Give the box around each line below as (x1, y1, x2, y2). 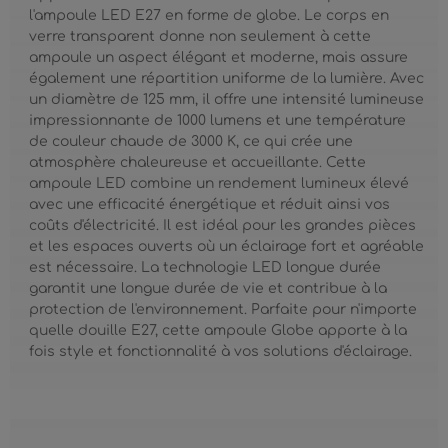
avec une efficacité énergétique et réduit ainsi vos (29, 196, 391, 212)
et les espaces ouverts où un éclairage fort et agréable (29, 238, 425, 254)
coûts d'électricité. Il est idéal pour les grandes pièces (29, 217, 417, 233)
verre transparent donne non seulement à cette (29, 28, 372, 44)
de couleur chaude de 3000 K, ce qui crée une (29, 133, 354, 149)
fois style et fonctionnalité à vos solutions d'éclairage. (29, 343, 413, 359)
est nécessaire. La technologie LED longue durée (29, 259, 382, 275)
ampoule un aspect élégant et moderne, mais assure (29, 49, 409, 65)
